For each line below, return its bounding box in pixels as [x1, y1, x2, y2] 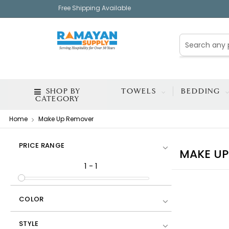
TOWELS [121, 87, 159, 95]
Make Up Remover [38, 114, 94, 123]
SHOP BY [43, 87, 81, 95]
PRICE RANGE [19, 140, 65, 150]
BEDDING [181, 87, 223, 95]
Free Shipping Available [58, 4, 131, 12]
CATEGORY [35, 95, 80, 103]
